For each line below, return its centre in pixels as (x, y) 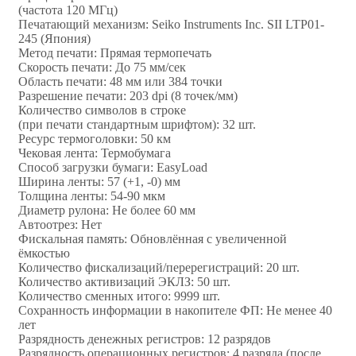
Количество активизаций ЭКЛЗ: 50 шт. (124, 281)
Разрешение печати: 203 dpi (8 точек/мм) (128, 95)
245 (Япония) (54, 38)
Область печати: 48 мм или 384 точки (120, 81)
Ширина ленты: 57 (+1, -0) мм (99, 181)
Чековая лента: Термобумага (95, 153)
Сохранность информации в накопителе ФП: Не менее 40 (175, 310)
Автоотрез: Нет (60, 224)
